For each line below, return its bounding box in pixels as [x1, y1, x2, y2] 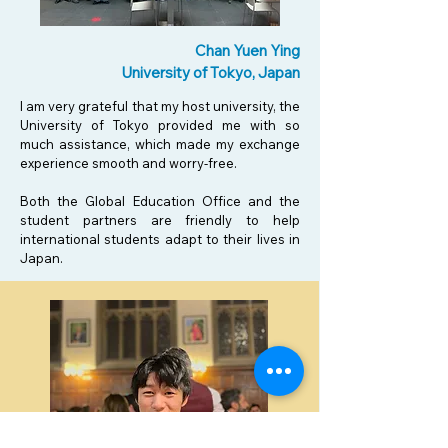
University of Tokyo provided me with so [20, 117, 300, 133]
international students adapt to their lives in [20, 231, 300, 247]
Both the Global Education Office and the [20, 193, 300, 209]
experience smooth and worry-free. [20, 155, 237, 171]
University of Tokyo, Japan [121, 63, 300, 82]
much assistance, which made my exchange [20, 136, 300, 152]
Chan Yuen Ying [195, 41, 300, 60]
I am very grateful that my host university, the [20, 98, 300, 114]
